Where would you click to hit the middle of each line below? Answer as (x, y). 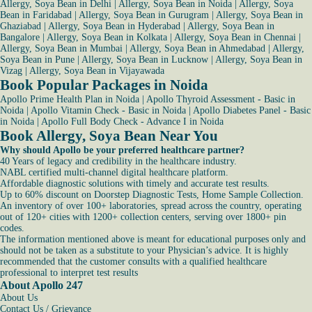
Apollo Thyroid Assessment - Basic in (221, 99)
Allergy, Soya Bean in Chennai (235, 37)
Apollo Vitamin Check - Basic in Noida (108, 110)
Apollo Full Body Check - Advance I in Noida (132, 122)
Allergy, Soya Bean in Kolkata (107, 37)
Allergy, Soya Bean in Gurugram (144, 15)
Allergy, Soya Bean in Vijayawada (97, 71)
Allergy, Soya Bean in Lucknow (145, 60)
